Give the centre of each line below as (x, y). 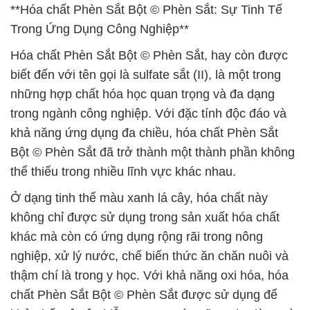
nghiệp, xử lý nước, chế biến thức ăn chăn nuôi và (149, 256)
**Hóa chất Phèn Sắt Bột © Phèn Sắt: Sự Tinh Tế (146, 10)
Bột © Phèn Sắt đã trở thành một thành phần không (153, 152)
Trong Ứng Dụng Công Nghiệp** (100, 29)
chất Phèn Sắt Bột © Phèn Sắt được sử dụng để (144, 295)
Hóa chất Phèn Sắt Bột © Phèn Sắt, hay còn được (149, 55)
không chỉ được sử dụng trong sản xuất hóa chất (145, 217)
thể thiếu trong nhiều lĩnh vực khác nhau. (123, 172)
